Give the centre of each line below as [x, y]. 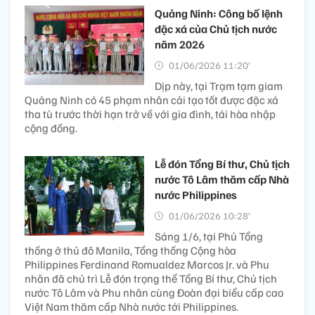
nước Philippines [196, 194]
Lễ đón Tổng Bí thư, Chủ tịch [222, 163]
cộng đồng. [51, 128]
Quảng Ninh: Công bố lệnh [219, 13]
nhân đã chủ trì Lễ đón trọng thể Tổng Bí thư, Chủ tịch [151, 278]
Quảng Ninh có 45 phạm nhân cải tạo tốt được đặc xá [152, 99]
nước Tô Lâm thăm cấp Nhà [222, 179]
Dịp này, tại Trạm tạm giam [219, 85]
